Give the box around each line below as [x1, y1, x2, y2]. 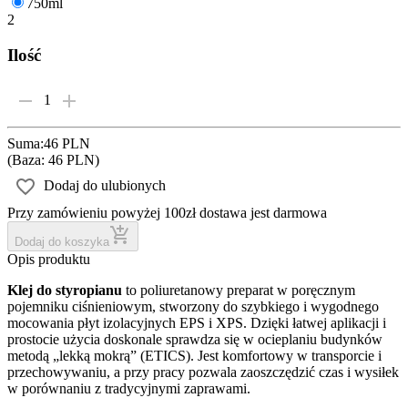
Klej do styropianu [7, 281, 122, 298]
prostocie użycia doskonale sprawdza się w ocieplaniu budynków [7, 331, 382, 347]
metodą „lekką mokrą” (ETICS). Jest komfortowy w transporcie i [7, 347, 382, 363]
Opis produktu [7, 250, 90, 267]
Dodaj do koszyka [15, 234, 109, 249]
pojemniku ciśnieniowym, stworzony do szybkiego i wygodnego [7, 298, 379, 314]
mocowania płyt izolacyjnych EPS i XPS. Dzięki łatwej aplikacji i [7, 314, 386, 331]
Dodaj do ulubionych [44, 177, 166, 193]
